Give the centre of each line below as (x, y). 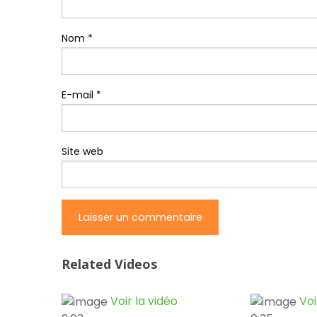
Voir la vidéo (144, 301)
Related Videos (109, 264)
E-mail (79, 95)
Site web (82, 152)
